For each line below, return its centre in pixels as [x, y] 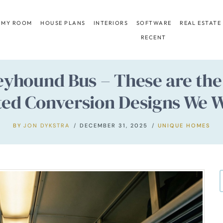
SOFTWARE [154, 23]
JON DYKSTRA [47, 125]
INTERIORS [111, 23]
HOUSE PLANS [63, 23]
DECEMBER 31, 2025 [114, 125]
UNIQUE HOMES [184, 125]
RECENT [153, 37]
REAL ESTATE [201, 23]
